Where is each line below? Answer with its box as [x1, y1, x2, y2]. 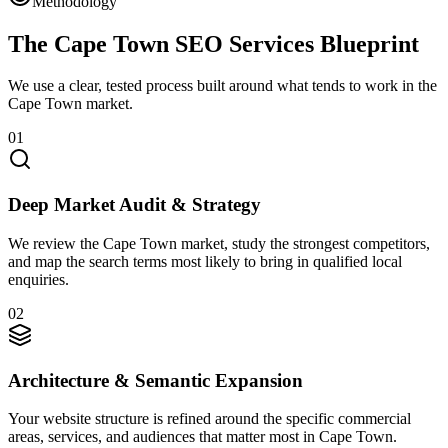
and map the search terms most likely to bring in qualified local [8, 252, 402, 270]
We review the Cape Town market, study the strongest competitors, [8, 234, 430, 252]
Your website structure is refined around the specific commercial [8, 410, 411, 428]
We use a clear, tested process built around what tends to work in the [8, 77, 437, 95]
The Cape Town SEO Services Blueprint [8, 30, 419, 57]
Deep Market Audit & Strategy [8, 194, 261, 216]
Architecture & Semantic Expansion [8, 369, 303, 391]
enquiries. [8, 270, 69, 288]
